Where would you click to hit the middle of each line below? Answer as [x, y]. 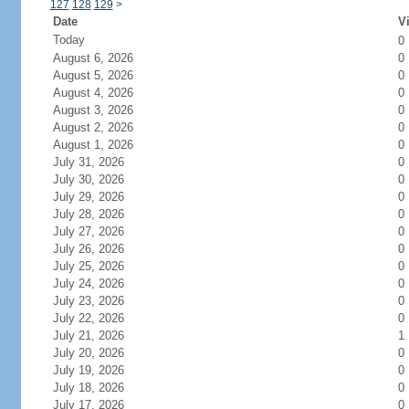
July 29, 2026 [88, 197]
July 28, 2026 [88, 214]
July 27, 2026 [88, 231]
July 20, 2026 [88, 353]
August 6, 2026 [93, 58]
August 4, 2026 [93, 93]
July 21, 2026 [88, 336]
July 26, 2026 [88, 249]
